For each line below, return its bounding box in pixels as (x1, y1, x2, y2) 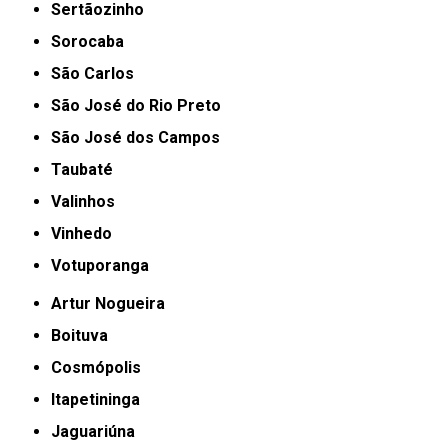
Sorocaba (61, 31, 125, 51)
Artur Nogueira (62, 293, 166, 313)
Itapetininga (55, 389, 141, 409)
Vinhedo (61, 223, 113, 243)
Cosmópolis (62, 357, 142, 377)
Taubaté (61, 159, 114, 179)
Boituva (61, 325, 109, 345)
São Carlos (61, 63, 135, 83)
